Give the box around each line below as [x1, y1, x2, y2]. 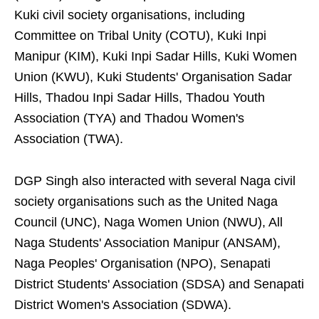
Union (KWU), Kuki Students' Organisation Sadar [14, 70, 292, 85]
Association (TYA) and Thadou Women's [14, 111, 244, 126]
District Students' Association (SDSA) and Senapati [14, 277, 304, 292]
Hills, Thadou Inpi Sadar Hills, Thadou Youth [14, 90, 265, 105]
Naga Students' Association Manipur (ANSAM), [14, 236, 281, 251]
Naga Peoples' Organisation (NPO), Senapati [14, 256, 271, 271]
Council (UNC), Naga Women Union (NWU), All [14, 215, 283, 230]
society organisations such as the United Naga [14, 194, 278, 209]
